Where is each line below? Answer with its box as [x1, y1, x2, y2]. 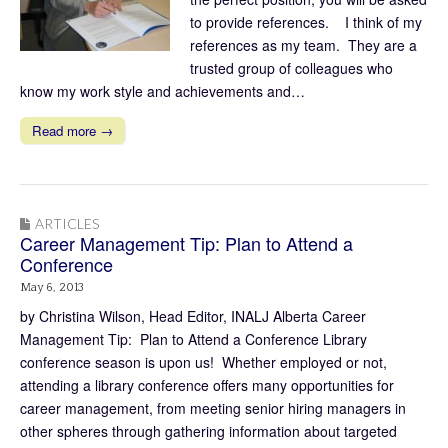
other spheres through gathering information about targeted [20, 420, 397, 441]
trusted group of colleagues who [190, 57, 393, 78]
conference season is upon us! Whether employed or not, [20, 351, 387, 372]
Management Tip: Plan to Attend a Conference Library [20, 328, 367, 349]
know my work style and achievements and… [20, 80, 305, 101]
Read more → [32, 120, 113, 140]
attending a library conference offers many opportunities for [20, 374, 394, 395]
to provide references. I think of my [190, 11, 422, 32]
